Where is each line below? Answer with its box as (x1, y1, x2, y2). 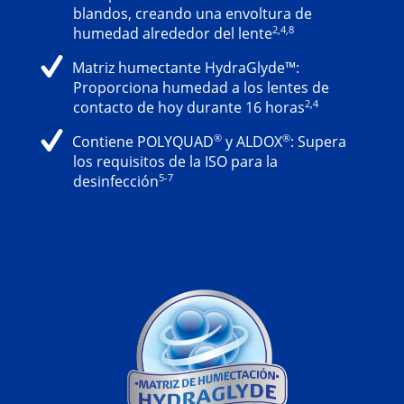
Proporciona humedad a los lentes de (72, 77, 329, 97)
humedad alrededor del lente (72, 23, 272, 44)
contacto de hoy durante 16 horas (72, 96, 305, 117)
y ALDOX (221, 131, 282, 151)
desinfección (72, 170, 159, 191)
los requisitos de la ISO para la (72, 151, 278, 171)
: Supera (289, 131, 346, 151)
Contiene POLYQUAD (71, 131, 214, 151)
